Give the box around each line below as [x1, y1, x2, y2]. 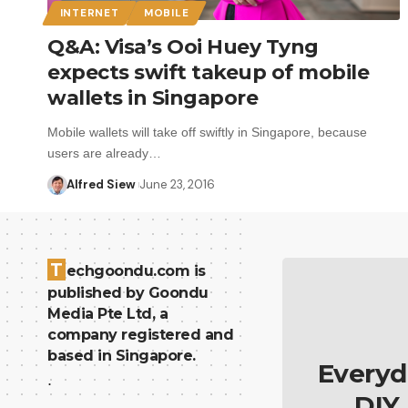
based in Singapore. [47, 347, 196, 364]
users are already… [47, 145, 161, 160]
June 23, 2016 [138, 176, 215, 192]
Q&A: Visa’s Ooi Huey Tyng [47, 34, 319, 59]
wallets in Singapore [47, 85, 258, 110]
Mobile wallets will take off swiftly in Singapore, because [47, 124, 367, 139]
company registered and [47, 326, 233, 343]
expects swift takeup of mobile [47, 59, 369, 85]
